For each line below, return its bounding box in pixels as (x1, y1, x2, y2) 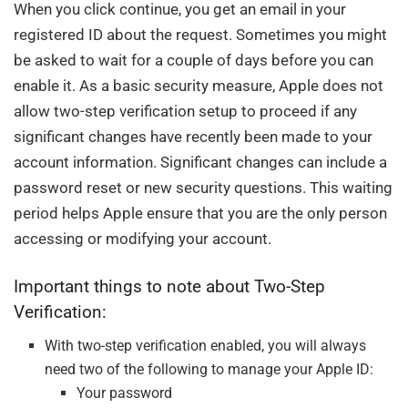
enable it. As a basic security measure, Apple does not (14, 76, 383, 95)
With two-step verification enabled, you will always (45, 336, 367, 354)
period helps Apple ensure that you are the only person (14, 203, 387, 222)
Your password (76, 383, 172, 402)
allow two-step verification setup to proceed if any (14, 101, 357, 120)
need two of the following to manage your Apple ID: (45, 360, 374, 378)
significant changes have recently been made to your (14, 127, 372, 146)
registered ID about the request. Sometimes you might (14, 25, 387, 44)
